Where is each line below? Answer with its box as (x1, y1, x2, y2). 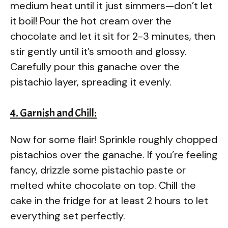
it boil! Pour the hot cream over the (10, 14, 172, 27)
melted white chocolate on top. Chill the (10, 178, 196, 192)
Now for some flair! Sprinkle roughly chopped (10, 132, 217, 146)
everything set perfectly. (10, 209, 125, 222)
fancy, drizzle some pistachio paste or (10, 163, 186, 177)
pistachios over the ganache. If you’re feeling (10, 148, 218, 161)
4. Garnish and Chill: (10, 105, 97, 120)
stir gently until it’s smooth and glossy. (10, 44, 187, 58)
